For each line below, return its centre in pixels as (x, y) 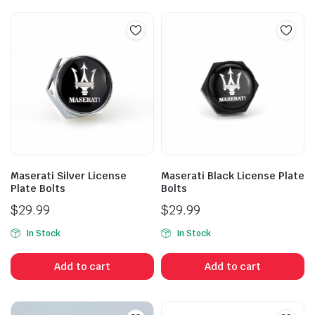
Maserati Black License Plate (233, 176)
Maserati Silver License (69, 176)
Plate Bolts (38, 188)
